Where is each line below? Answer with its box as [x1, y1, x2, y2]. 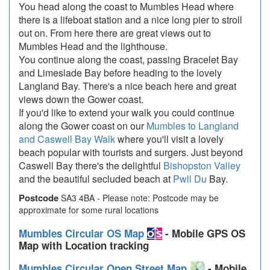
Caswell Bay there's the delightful [19, 159, 163, 172]
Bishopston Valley [163, 159, 240, 172]
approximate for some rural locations [19, 204, 159, 216]
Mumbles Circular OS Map [19, 226, 147, 240]
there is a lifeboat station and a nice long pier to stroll [19, 13, 242, 27]
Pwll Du [173, 172, 207, 186]
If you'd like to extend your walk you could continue [19, 105, 234, 119]
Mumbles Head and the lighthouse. [19, 39, 168, 53]
